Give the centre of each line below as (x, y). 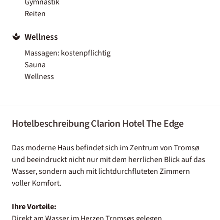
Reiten (35, 14)
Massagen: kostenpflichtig (68, 53)
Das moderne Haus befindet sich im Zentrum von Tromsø (106, 148)
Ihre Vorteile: (34, 206)
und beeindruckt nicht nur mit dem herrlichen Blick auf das (109, 159)
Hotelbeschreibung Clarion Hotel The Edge (98, 124)
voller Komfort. (37, 183)
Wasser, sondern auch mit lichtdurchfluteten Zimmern (101, 171)
